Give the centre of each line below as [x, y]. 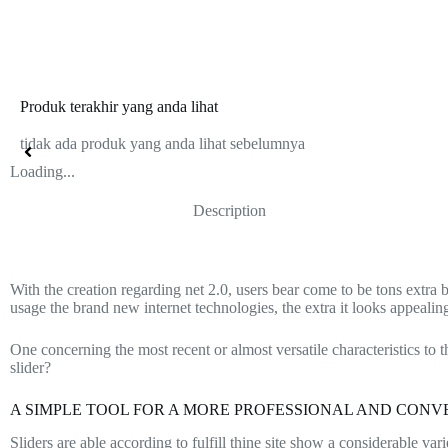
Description [230, 211]
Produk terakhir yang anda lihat [119, 107]
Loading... [42, 172]
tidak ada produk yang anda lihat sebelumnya [162, 144]
